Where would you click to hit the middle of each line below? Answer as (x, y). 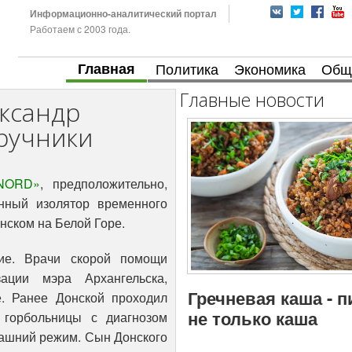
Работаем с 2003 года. (80, 29)
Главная (106, 68)
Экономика (270, 68)
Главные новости (252, 100)
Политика (187, 68)
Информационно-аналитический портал (123, 13)
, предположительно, (104, 184)
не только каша (253, 318)
